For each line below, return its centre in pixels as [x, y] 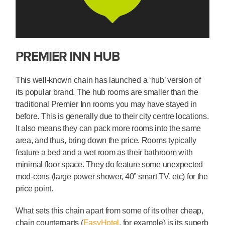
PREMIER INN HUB [68, 56]
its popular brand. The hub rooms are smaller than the [107, 92]
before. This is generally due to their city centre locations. [112, 116]
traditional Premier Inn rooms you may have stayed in [106, 104]
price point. [34, 188]
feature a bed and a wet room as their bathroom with [104, 152]
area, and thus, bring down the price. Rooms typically [106, 140]
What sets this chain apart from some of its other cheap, [109, 210]
